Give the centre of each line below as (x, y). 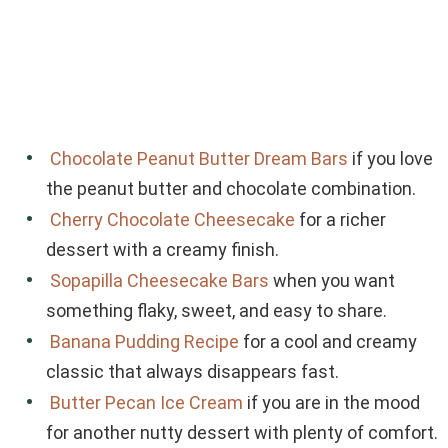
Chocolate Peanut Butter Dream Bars (199, 159)
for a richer (340, 220)
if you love (390, 159)
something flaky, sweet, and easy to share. (216, 311)
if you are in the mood (331, 403)
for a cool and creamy (328, 342)
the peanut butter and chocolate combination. (231, 189)
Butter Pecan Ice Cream (146, 403)
